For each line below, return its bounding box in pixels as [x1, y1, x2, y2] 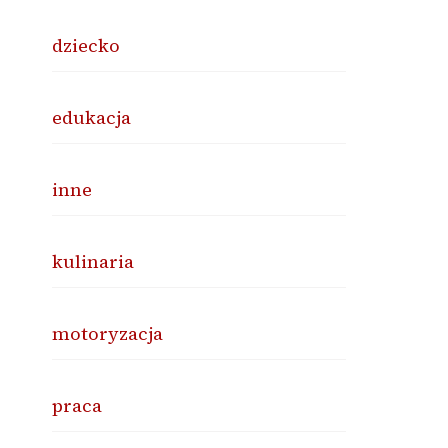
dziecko [52, 33, 121, 59]
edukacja [52, 105, 132, 131]
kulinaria [52, 249, 135, 275]
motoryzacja [52, 321, 164, 347]
